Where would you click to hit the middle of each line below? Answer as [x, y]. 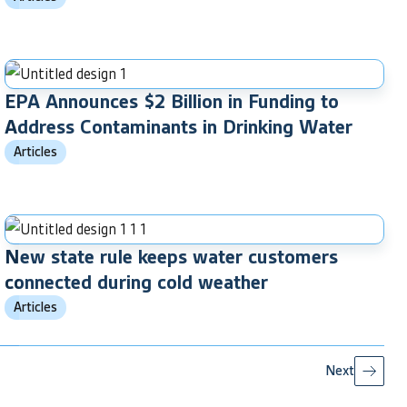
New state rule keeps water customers [171, 256]
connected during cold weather [136, 282]
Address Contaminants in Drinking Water [179, 126]
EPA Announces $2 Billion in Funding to [172, 101]
